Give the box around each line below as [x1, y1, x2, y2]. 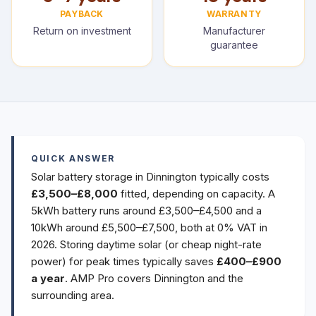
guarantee [210, 39, 258, 51]
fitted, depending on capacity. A [118, 187, 275, 200]
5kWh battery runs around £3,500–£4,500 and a [31, 204, 262, 217]
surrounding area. [31, 288, 114, 302]
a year [31, 272, 65, 285]
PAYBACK [59, 8, 104, 19]
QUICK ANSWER [31, 153, 116, 164]
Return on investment [32, 25, 131, 37]
